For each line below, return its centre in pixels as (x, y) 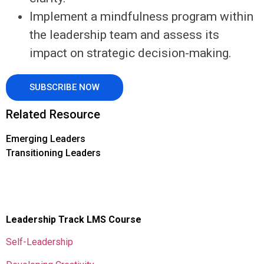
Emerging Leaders (46, 138)
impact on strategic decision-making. (131, 53)
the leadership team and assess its (124, 34)
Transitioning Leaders (53, 153)
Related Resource (53, 114)
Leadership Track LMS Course (74, 219)
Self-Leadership (39, 242)
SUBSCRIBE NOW (65, 87)
